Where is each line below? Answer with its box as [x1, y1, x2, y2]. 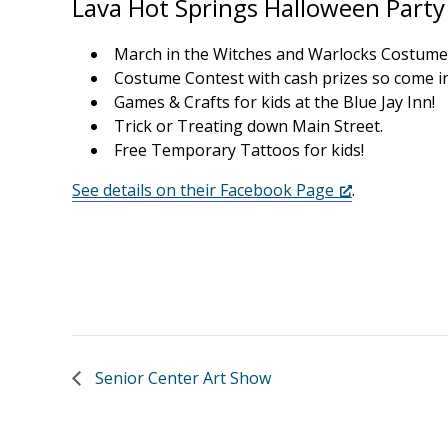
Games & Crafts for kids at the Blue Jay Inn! [114, 91, 436, 113]
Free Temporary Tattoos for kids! [114, 139, 365, 161]
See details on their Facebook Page [72, 179, 334, 201]
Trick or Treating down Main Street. [114, 115, 384, 137]
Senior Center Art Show [91, 366, 271, 389]
